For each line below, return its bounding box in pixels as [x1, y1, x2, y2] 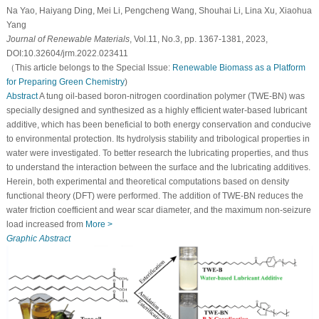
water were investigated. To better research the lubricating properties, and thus [6, 147, 308, 158]
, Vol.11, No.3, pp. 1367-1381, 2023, [129, 33, 268, 44]
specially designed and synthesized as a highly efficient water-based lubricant [6, 105, 307, 115]
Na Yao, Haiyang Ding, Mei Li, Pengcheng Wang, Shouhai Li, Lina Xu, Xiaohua [6, 5, 312, 16]
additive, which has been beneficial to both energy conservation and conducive [6, 119, 311, 130]
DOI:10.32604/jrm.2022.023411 [6, 48, 128, 58]
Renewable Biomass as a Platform [172, 62, 305, 73]
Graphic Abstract [6, 233, 70, 244]
